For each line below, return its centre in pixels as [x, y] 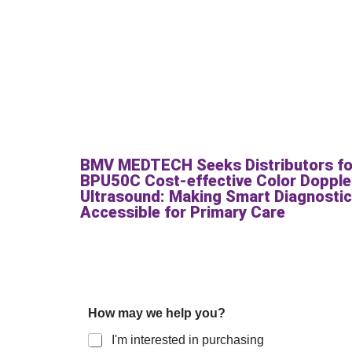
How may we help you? [157, 313]
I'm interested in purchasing [188, 339]
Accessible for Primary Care [183, 212]
